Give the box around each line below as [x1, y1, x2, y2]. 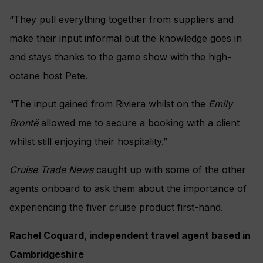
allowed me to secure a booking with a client [38, 117, 240, 129]
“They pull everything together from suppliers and [9, 14, 234, 26]
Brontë [9, 117, 38, 129]
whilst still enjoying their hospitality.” [9, 136, 167, 148]
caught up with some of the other [93, 164, 246, 176]
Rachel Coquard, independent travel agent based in [9, 230, 251, 242]
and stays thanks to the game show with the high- [9, 51, 231, 63]
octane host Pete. [9, 70, 87, 82]
